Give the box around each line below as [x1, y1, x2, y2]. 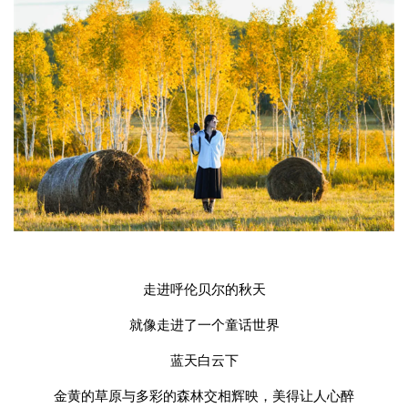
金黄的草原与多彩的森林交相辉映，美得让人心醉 [54, 388, 354, 404]
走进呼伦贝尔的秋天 [142, 281, 266, 298]
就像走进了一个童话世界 [128, 317, 280, 333]
